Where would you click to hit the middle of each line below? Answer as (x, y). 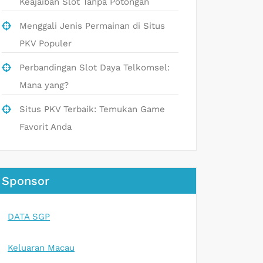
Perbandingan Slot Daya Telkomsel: (95, 67)
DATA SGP (29, 216)
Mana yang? (44, 85)
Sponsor (26, 181)
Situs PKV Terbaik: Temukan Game (92, 109)
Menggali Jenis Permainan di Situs (92, 26)
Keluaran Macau (41, 248)
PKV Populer (45, 43)
